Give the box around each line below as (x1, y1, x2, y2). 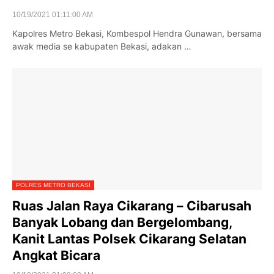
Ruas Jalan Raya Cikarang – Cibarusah (12, 198, 251, 213)
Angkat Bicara (12, 248, 100, 263)
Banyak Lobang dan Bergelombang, (12, 215, 232, 230)
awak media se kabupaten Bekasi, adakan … (12, 41, 191, 51)
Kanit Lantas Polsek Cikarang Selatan (12, 231, 246, 246)
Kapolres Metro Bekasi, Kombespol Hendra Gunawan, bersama (12, 28, 262, 39)
